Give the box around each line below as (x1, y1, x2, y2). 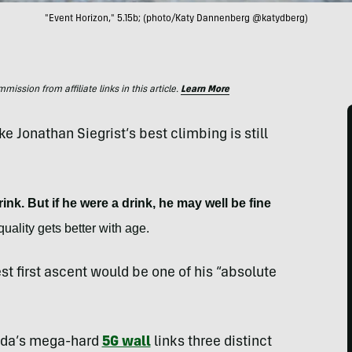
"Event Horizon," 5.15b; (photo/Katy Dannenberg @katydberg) (44, 14, 308, 24)
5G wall (101, 335, 151, 350)
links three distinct (150, 335, 272, 350)
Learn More (181, 85, 229, 94)
